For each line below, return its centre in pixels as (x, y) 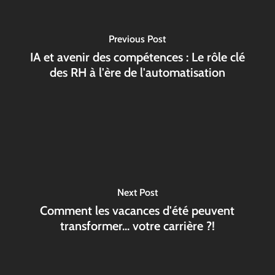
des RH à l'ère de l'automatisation (137, 72)
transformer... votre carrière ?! (137, 226)
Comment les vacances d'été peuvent (137, 211)
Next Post (137, 192)
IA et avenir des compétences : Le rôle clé (137, 57)
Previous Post (137, 39)
